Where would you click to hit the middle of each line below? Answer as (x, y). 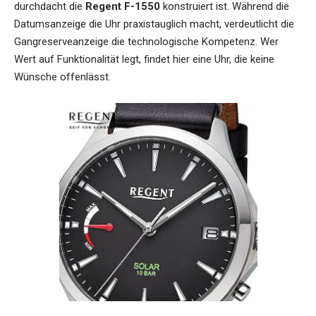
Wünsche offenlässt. (62, 77)
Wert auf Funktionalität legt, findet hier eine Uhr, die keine (144, 59)
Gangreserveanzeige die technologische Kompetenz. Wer (146, 41)
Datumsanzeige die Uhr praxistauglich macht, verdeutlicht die (154, 24)
